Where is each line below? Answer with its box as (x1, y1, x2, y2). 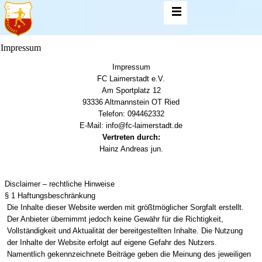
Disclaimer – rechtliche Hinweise (5, 180, 115, 188)
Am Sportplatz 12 (101, 86, 161, 95)
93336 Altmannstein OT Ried (82, 98, 180, 106)
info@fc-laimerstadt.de (106, 121, 182, 130)
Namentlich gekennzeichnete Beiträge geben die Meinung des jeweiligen (5, 250, 251, 258)
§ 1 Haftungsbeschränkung (5, 191, 95, 200)
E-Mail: (80, 121, 106, 130)
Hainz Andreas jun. (99, 144, 163, 153)
